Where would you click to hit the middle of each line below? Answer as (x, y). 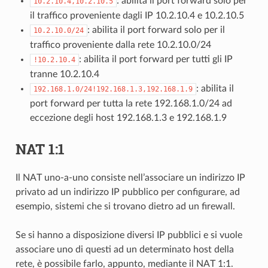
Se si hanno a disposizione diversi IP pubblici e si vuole (129, 235)
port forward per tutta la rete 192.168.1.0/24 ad (131, 103)
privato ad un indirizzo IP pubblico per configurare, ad (127, 192)
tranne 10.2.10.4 (64, 74)
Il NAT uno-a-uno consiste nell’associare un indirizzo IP (130, 177)
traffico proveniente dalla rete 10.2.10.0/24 (120, 45)
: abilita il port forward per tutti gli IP (156, 59)
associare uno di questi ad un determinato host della (124, 249)
